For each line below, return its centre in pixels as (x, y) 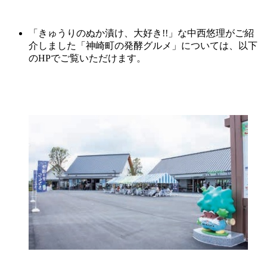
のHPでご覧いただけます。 (87, 58)
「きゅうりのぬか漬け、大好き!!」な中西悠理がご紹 (141, 33)
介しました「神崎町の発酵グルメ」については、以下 (143, 46)
